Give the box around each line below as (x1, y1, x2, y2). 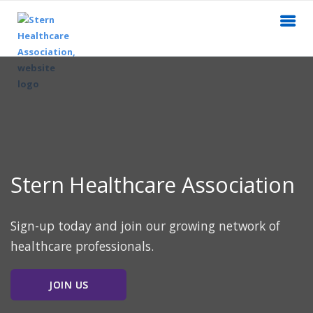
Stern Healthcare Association (10, 170, 295, 200)
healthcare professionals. (10, 237, 154, 254)
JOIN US (49, 277, 89, 291)
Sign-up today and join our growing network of (10, 217, 280, 234)
